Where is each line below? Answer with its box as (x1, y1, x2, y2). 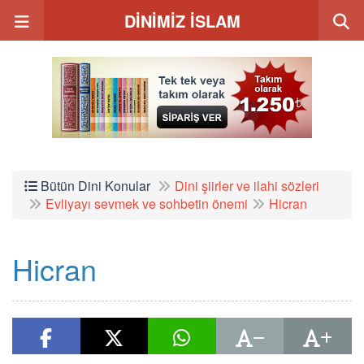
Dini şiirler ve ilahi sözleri (175, 176, 319, 195)
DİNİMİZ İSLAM (123, 9, 240, 32)
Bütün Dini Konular (37, 176, 150, 195)
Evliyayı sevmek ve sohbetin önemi (45, 194, 248, 213)
